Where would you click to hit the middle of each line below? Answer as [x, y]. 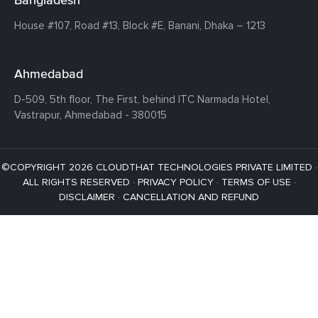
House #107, [43, 25]
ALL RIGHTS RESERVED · [80, 182]
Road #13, [96, 25]
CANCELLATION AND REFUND [191, 197]
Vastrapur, [38, 115]
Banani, [183, 25]
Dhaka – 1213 [234, 25]
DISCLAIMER [87, 197]
